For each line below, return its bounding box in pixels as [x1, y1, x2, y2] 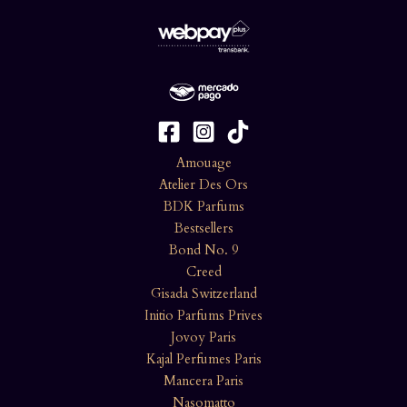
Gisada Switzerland [150, 285, 257, 303]
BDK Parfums [163, 198, 244, 216]
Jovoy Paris [171, 329, 236, 347]
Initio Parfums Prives [144, 307, 263, 325]
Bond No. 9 [169, 242, 238, 260]
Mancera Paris [164, 372, 243, 391]
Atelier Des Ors [159, 176, 248, 194]
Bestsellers [174, 220, 233, 238]
